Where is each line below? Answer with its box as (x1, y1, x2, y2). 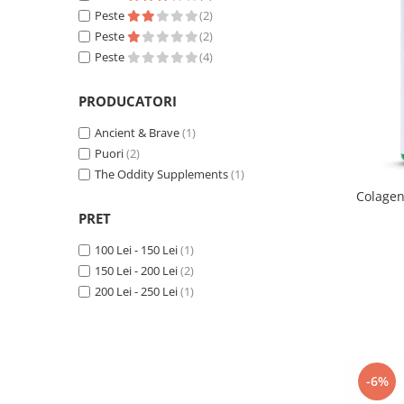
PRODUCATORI (78, 92, 177, 110)
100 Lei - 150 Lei (95, 242, 178, 258)
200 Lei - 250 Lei (95, 283, 178, 299)
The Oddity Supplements (95, 166, 228, 182)
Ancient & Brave (95, 124, 179, 141)
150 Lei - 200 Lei (95, 262, 178, 279)
